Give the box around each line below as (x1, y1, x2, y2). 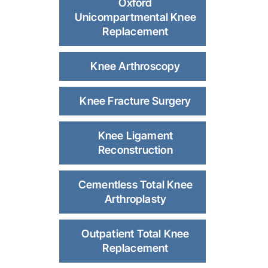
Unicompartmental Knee (74, 11, 197, 24)
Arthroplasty (104, 193, 167, 206)
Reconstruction (98, 144, 173, 157)
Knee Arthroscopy (90, 60, 181, 73)
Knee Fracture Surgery (80, 95, 191, 108)
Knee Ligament (98, 129, 173, 142)
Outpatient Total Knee (81, 227, 190, 240)
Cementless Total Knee (78, 178, 193, 191)
